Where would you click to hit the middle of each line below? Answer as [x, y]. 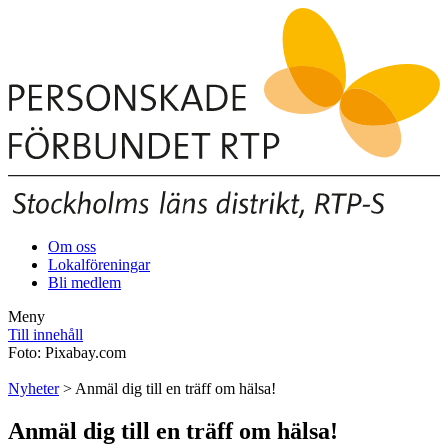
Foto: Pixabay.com [67, 352]
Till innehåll [45, 334]
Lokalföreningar [99, 264]
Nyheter [33, 388]
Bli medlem [84, 282]
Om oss [72, 246]
